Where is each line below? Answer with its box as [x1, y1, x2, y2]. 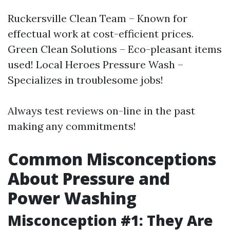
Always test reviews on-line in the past [8, 104, 195, 117]
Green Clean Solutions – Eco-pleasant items [8, 43, 222, 55]
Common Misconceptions [8, 148, 216, 170]
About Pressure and [8, 167, 170, 189]
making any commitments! [8, 120, 136, 132]
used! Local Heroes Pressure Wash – [8, 58, 183, 71]
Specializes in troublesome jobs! [8, 73, 163, 86]
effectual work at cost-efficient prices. [8, 27, 194, 40]
